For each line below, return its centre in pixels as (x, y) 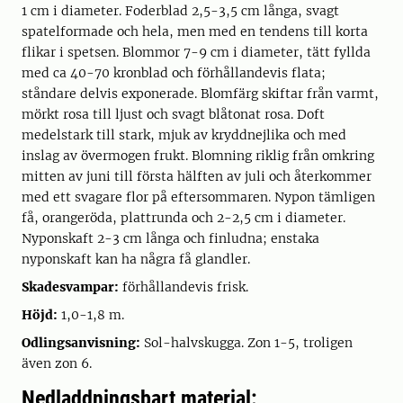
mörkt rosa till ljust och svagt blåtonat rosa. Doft (173, 114)
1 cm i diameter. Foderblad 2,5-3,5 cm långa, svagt (180, 10)
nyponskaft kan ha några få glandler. (136, 259)
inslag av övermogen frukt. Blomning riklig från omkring (198, 155)
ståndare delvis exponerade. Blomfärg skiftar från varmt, (200, 93)
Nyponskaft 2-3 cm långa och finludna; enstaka (170, 238)
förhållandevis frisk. (184, 287)
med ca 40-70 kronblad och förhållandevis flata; (174, 72)
